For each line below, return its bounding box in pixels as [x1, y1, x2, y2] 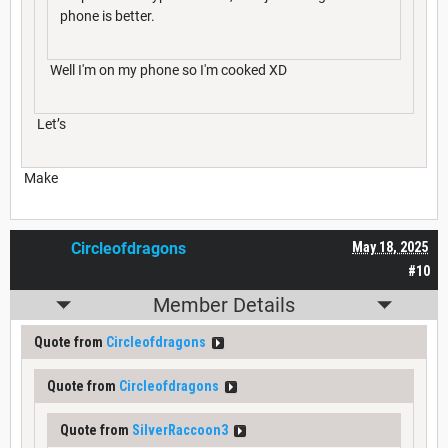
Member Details [153, 293, 295, 318]
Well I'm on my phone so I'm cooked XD [47, 62, 287, 79]
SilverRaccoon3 [132, 422, 228, 439]
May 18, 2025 [352, 239, 428, 256]
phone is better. [60, 8, 155, 25]
